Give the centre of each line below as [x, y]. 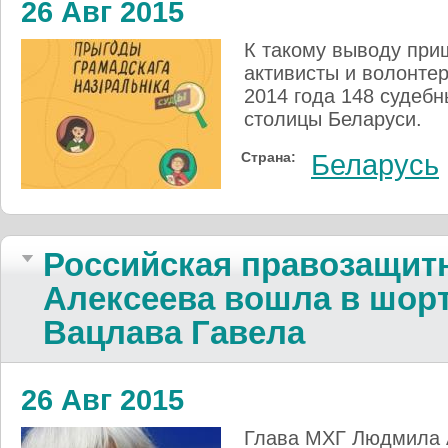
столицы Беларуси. [333, 118]
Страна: [268, 156]
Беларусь [375, 164]
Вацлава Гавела [174, 332]
